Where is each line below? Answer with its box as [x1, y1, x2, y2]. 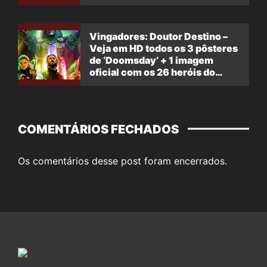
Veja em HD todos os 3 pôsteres [89, 42, 238, 55]
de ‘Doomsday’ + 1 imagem [89, 54, 213, 67]
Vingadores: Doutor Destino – [89, 30, 228, 43]
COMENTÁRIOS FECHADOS [18, 122, 179, 136]
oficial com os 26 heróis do [89, 66, 215, 79]
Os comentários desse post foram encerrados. [18, 154, 227, 167]
